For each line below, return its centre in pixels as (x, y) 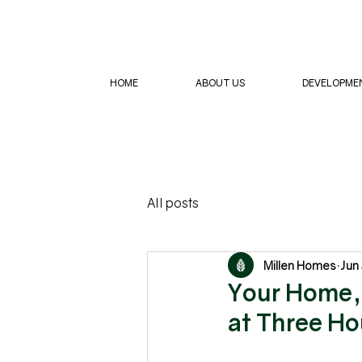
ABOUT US (220, 83)
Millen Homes (300, 265)
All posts (173, 203)
